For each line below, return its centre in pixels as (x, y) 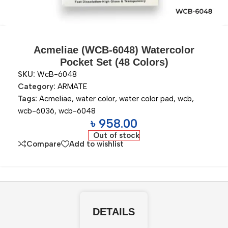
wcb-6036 (36, 111)
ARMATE (73, 87)
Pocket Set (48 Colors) (114, 62)
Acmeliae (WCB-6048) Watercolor (114, 50)
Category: (37, 87)
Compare (44, 144)
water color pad (146, 99)
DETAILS (114, 212)
